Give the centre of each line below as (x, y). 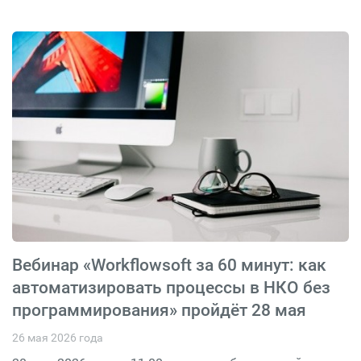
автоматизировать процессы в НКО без (171, 288)
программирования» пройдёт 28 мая (159, 310)
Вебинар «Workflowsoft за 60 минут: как (169, 265)
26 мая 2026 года (58, 338)
